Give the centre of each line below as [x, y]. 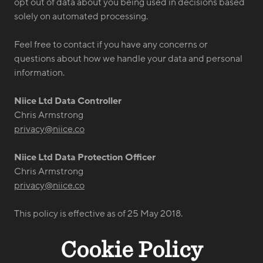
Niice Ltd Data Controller [68, 101]
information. [39, 73]
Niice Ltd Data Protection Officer [85, 157]
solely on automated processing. [81, 16]
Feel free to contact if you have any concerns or [111, 45]
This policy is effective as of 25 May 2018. [98, 214]
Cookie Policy [131, 249]
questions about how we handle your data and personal [128, 59]
